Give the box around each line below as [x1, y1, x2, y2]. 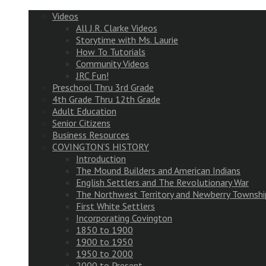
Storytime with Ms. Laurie [76, 34, 178, 46]
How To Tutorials [76, 46, 145, 58]
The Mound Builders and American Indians [76, 164, 240, 176]
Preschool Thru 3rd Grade [52, 81, 154, 93]
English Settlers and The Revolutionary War [76, 176, 249, 188]
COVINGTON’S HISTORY [52, 141, 149, 153]
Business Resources [52, 129, 129, 141]
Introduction [76, 153, 126, 164]
